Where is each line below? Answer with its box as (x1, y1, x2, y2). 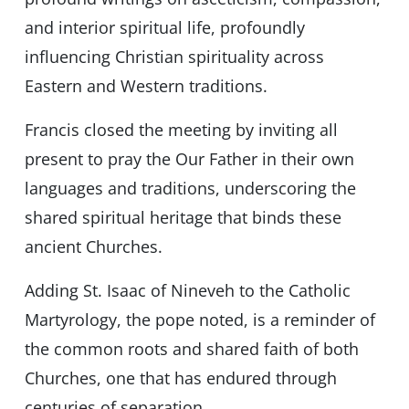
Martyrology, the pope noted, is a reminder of (24, 309, 375, 331)
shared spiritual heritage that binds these (24, 206, 341, 229)
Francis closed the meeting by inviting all (24, 119, 338, 142)
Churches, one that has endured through (24, 367, 337, 390)
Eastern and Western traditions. (24, 75, 267, 98)
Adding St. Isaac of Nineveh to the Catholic (24, 279, 351, 302)
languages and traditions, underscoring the (24, 177, 356, 200)
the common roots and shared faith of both (24, 338, 359, 361)
